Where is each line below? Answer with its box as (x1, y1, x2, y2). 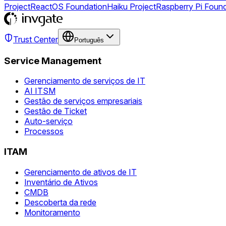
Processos (24, 126, 64, 137)
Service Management (4, 54, 101, 67)
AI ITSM (24, 86, 55, 96)
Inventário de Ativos (24, 177, 98, 187)
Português (74, 36, 104, 44)
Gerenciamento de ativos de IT (24, 166, 137, 177)
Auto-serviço (24, 116, 73, 127)
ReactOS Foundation (30, 1, 107, 12)
